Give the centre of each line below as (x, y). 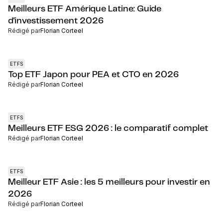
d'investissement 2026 (56, 21)
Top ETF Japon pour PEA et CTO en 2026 (93, 75)
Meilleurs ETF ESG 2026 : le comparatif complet (108, 128)
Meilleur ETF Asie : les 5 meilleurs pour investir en (109, 182)
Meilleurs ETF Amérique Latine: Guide (85, 9)
